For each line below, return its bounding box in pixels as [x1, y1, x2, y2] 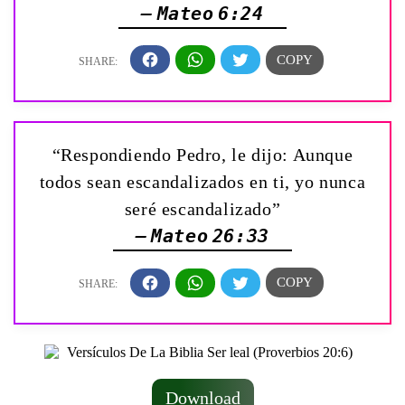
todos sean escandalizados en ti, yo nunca [39, 172, 366, 193]
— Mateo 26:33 [136, 225, 269, 248]
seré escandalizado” [124, 199, 281, 220]
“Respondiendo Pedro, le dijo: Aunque [52, 145, 353, 165]
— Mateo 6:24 [141, 2, 264, 24]
